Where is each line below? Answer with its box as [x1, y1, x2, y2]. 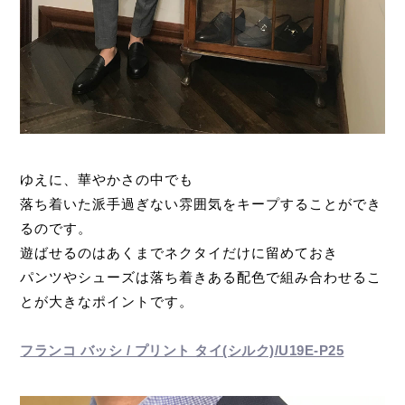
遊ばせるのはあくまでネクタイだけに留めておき [20, 245, 339, 261]
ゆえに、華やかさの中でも [20, 172, 194, 188]
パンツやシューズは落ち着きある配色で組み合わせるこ [20, 269, 382, 286]
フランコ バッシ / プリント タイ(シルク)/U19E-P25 [20, 343, 344, 359]
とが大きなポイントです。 [20, 294, 194, 310]
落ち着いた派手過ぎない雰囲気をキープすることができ [20, 196, 382, 212]
